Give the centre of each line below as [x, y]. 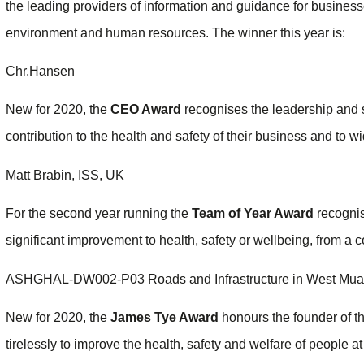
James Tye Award [165, 317]
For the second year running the [99, 214]
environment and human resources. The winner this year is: [175, 32]
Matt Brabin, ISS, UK [65, 175]
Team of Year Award [253, 214]
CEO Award [146, 110]
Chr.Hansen [40, 71]
